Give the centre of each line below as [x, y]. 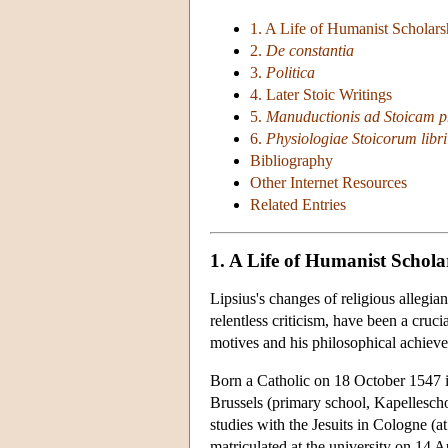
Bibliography [291, 161]
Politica [290, 73]
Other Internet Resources [328, 183]
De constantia [310, 51]
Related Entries [298, 205]
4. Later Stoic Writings [321, 95]
